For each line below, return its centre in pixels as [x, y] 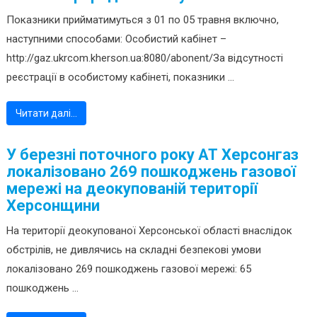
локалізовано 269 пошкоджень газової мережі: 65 [128, 269]
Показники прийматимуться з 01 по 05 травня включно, [142, 20]
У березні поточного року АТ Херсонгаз [152, 155]
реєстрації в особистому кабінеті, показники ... [120, 77]
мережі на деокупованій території [132, 189]
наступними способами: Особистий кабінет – [116, 39]
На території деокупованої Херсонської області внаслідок [149, 231]
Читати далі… [46, 114]
